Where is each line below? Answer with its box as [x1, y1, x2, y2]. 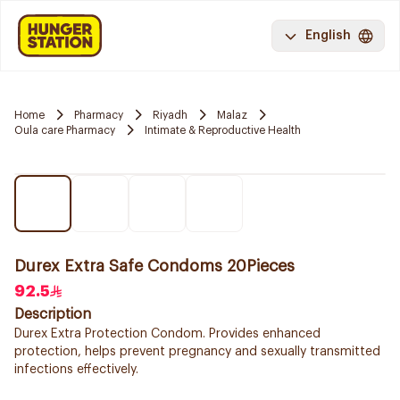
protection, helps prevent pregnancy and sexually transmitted [14, 346, 380, 358]
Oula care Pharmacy [14, 124, 115, 136]
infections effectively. [14, 363, 138, 376]
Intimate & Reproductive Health [145, 124, 301, 136]
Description [14, 307, 91, 321]
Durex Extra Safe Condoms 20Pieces [14, 258, 295, 274]
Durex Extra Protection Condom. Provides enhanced [14, 328, 321, 340]
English [305, 29, 351, 42]
